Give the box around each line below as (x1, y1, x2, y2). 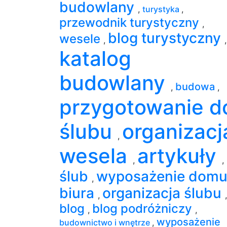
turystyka (142, 4, 181, 14)
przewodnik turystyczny (59, 15, 202, 30)
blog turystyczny (108, 29, 224, 47)
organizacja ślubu (102, 184, 225, 202)
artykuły (137, 143, 222, 168)
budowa (175, 80, 217, 93)
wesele (59, 31, 103, 46)
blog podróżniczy (92, 201, 195, 216)
